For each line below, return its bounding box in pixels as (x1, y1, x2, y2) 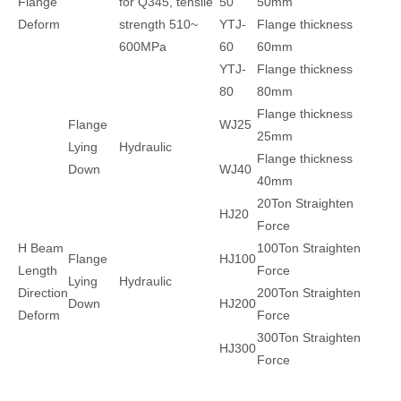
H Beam (18, 240, 64, 255)
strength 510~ (119, 16, 198, 31)
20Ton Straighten (257, 195, 354, 210)
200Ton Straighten (257, 285, 361, 300)
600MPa (119, 38, 166, 54)
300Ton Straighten (257, 329, 361, 345)
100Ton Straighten (257, 240, 361, 255)
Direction (18, 285, 68, 300)
